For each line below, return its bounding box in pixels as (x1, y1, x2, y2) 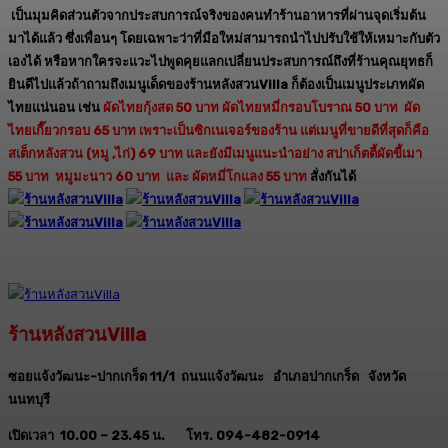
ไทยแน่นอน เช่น (8, 100, 103, 115)
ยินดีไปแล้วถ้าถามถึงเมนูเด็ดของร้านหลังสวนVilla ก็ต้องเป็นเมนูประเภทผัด (8, 77, 424, 92)
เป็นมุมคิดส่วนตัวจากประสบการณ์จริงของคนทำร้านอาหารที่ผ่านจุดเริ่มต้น (8, 8, 426, 23)
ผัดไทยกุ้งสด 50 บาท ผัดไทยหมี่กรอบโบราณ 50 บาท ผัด (103, 100, 420, 115)
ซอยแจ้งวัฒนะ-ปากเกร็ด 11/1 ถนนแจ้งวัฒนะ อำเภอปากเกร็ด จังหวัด (8, 369, 406, 384)
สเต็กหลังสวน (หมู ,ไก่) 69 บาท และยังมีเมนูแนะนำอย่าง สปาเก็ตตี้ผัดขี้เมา (8, 146, 425, 161)
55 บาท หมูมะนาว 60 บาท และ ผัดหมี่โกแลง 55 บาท (8, 169, 307, 184)
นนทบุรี (8, 392, 50, 407)
